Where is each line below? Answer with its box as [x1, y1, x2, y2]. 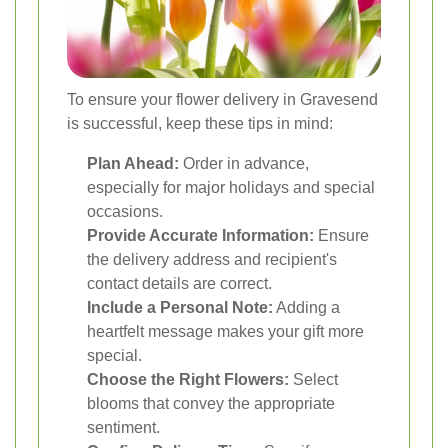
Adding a [273, 299, 340, 317]
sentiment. [87, 419, 160, 437]
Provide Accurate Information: [87, 227, 314, 245]
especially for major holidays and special [87, 179, 375, 197]
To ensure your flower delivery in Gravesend [67, 91, 378, 109]
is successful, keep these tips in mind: [67, 115, 333, 133]
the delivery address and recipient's [87, 251, 337, 269]
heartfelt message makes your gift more [87, 323, 364, 341]
